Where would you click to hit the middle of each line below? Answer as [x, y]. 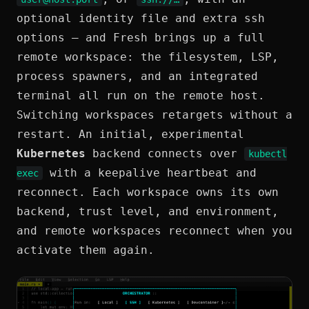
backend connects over [165, 153]
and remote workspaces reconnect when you [154, 230]
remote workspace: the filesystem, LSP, [148, 57]
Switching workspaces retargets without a [154, 114]
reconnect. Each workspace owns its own [148, 192]
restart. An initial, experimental [130, 134]
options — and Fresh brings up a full [141, 37]
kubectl [268, 153]
